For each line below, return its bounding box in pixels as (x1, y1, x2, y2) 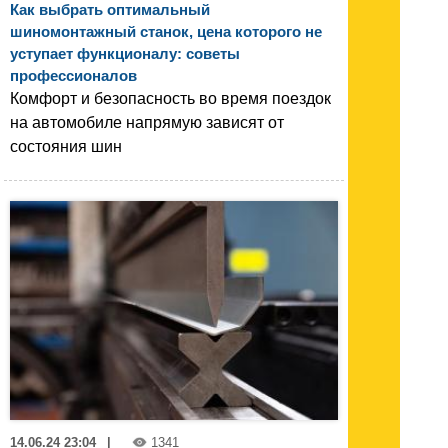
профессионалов (10, 67, 137, 85)
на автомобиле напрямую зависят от (10, 114, 284, 132)
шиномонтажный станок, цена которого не (10, 23, 322, 41)
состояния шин (10, 138, 122, 156)
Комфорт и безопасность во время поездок (10, 90, 331, 108)
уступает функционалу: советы (10, 45, 240, 63)
